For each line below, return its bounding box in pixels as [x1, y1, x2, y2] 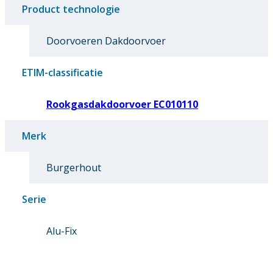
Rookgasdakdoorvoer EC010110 [46, 97, 198, 112]
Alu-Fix [46, 224, 77, 238]
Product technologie [22, 2, 120, 16]
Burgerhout [46, 161, 101, 175]
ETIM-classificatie [22, 66, 103, 80]
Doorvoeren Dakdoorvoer [46, 34, 166, 48]
